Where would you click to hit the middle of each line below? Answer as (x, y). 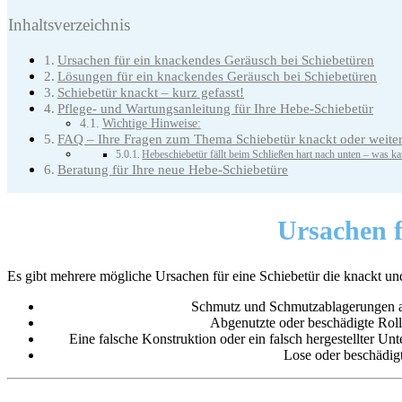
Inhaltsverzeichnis (69, 25)
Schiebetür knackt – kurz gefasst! (151, 92)
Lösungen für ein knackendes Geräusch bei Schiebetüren (218, 76)
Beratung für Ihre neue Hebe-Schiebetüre (173, 170)
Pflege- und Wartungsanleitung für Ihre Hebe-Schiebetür (216, 109)
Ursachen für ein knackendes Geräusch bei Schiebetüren (216, 60)
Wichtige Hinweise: (151, 124)
